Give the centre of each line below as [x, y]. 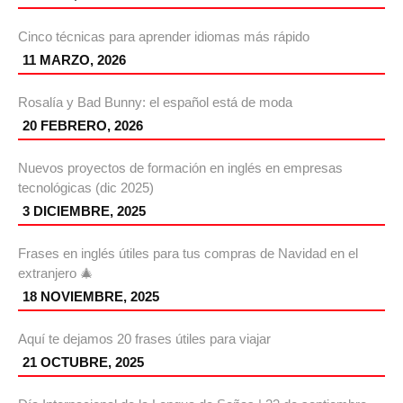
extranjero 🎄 [56, 273]
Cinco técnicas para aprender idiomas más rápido [164, 37]
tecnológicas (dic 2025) [86, 188]
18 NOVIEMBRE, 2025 [91, 297]
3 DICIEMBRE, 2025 [84, 211]
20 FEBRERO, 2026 [83, 126]
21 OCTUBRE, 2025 [83, 363]
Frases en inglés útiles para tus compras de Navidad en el [188, 254]
